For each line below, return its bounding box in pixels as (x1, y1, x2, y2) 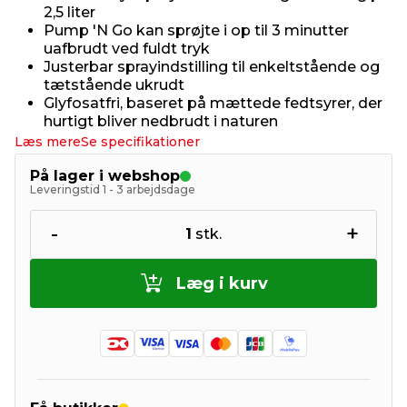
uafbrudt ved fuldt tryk (44, 40, 210, 57)
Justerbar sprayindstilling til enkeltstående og (44, 58, 380, 75)
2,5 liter (44, 4, 95, 21)
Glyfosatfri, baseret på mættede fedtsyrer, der (44, 94, 382, 112)
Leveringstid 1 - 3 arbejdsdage (30, 183, 195, 196)
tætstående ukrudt (44, 76, 184, 94)
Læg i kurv (175, 273, 268, 293)
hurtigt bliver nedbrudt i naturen (44, 113, 278, 130)
